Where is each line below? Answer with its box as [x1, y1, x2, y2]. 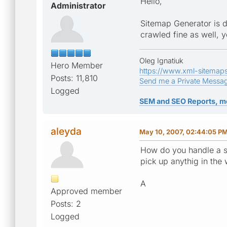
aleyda [51, 125, 82, 137]
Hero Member [51, 60, 103, 70]
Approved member [51, 185, 122, 196]
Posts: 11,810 [51, 72, 98, 83]
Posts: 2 [51, 198, 81, 209]
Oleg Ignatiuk [139, 56, 183, 65]
